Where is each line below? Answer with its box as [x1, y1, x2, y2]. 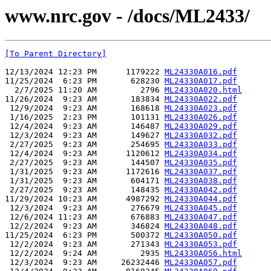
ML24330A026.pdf [165, 113, 237, 122]
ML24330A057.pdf [165, 258, 237, 267]
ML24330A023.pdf [165, 103, 237, 113]
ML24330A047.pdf [165, 212, 237, 222]
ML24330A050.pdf [165, 230, 237, 240]
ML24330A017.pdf [165, 76, 237, 86]
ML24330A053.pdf [165, 240, 237, 249]
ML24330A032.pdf [165, 131, 237, 140]
